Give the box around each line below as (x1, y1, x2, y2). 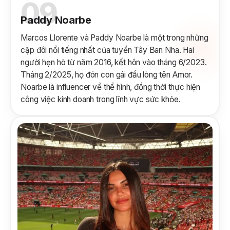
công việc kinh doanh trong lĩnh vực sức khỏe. (21, 94, 181, 104)
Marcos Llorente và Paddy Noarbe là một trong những (21, 32, 208, 43)
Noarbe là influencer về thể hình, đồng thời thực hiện (21, 82, 201, 92)
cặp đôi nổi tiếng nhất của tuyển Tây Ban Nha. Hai (21, 45, 194, 55)
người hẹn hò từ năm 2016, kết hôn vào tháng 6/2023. (21, 57, 207, 67)
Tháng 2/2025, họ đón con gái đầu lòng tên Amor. (21, 69, 193, 80)
